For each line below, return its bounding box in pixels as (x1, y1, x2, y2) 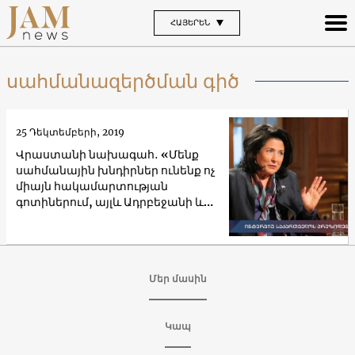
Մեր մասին (148, 272, 207, 284)
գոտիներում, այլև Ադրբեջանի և (16, 194, 204, 209)
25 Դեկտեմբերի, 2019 (16, 125, 124, 138)
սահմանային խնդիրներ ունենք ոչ (16, 162, 216, 177)
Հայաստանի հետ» (16, 210, 128, 225)
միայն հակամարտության (16, 178, 168, 193)
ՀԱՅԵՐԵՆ (170, 17, 210, 28)
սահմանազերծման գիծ (6, 68, 239, 94)
